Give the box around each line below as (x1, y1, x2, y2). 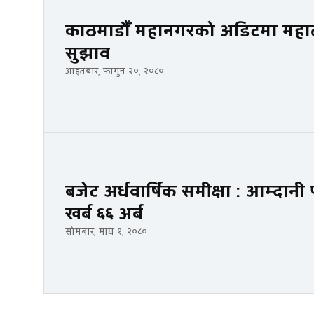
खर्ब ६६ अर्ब (65, 202, 143, 226)
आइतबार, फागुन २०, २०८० (65, 64, 164, 78)
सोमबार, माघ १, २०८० (65, 225, 147, 238)
